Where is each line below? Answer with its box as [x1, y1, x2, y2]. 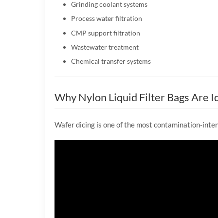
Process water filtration [71, 14, 142, 23]
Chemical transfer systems [71, 57, 151, 66]
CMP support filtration [71, 28, 140, 37]
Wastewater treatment [71, 42, 139, 51]
